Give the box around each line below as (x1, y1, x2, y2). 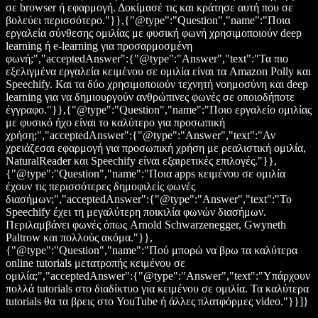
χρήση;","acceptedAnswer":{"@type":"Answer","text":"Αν (6, 129, 275, 142)
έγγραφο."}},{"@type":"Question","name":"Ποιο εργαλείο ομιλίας (6, 104, 312, 116)
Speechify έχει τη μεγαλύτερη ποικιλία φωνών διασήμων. (6, 206, 266, 219)
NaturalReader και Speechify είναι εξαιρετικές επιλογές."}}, (6, 155, 277, 168)
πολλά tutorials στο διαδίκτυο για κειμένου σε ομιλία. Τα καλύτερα (6, 283, 309, 295)
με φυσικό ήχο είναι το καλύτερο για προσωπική (6, 116, 225, 129)
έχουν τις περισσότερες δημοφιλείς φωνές (6, 180, 195, 193)
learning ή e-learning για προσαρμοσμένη (6, 40, 192, 53)
